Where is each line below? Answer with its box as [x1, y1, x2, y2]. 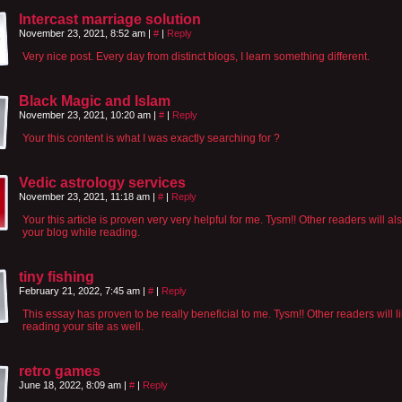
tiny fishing [19, 268, 94, 284]
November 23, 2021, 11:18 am [19, 190, 153, 202]
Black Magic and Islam [19, 92, 170, 109]
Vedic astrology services [19, 174, 186, 190]
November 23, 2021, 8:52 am [19, 27, 148, 39]
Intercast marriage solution [19, 11, 201, 27]
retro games [19, 363, 100, 379]
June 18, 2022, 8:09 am [19, 379, 124, 390]
